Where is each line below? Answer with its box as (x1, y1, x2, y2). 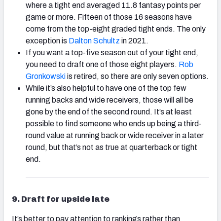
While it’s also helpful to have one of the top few (26, 84, 186, 93)
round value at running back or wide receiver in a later (26, 131, 204, 140)
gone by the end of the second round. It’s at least (26, 108, 192, 116)
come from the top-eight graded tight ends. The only (26, 25, 206, 34)
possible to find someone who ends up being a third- (26, 119, 202, 128)
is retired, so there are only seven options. (66, 72, 209, 81)
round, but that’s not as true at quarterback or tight (26, 143, 197, 152)
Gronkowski (26, 72, 66, 81)
